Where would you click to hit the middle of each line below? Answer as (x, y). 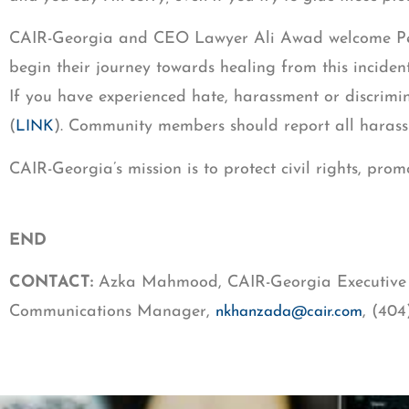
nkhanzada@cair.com (289, 312)
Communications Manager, (112, 312)
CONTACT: (54, 283)
